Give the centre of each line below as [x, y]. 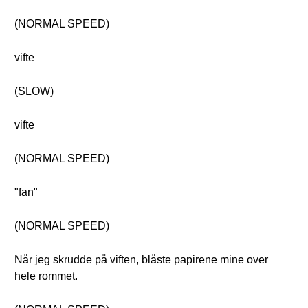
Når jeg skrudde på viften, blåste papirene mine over [141, 260]
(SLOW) [34, 91]
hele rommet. [46, 276]
